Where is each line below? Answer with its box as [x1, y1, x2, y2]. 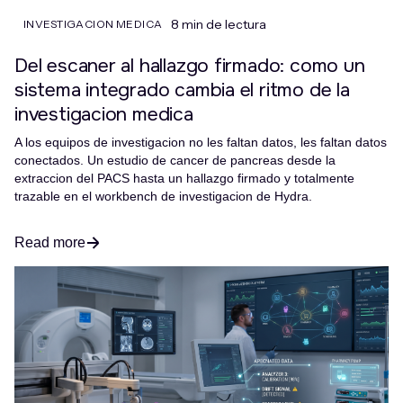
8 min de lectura [171, 15, 267, 32]
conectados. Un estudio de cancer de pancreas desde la [14, 152, 336, 167]
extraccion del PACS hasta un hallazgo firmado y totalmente [14, 170, 354, 185]
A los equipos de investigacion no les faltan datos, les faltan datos [14, 134, 387, 149]
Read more [14, 234, 85, 250]
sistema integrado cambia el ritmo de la [14, 77, 350, 103]
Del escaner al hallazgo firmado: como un [14, 53, 365, 78]
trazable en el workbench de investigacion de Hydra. [14, 188, 312, 203]
